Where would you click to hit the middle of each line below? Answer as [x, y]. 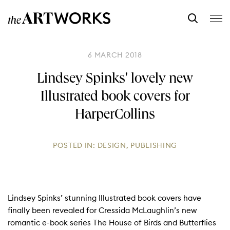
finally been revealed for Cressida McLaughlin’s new [102, 210]
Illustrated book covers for [115, 98]
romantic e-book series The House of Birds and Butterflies [112, 223]
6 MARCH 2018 [115, 55]
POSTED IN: [75, 145]
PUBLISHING [154, 145]
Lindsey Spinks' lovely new [115, 80]
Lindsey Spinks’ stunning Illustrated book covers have [104, 198]
